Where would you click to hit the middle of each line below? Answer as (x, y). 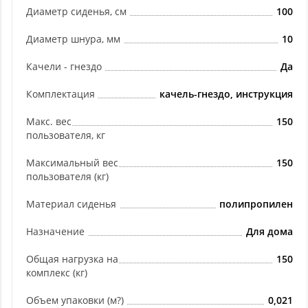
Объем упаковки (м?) (75, 300)
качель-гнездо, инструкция (226, 94)
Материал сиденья (71, 204)
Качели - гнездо (64, 66)
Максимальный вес (72, 163)
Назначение (55, 231)
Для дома (269, 231)
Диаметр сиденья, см (76, 11)
